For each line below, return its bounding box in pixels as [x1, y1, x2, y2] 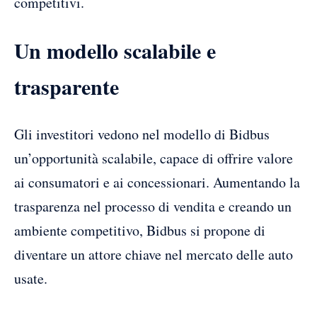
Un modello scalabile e [14, 34, 216, 66]
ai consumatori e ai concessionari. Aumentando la [14, 172, 300, 192]
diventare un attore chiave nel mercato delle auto [14, 244, 293, 264]
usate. [14, 268, 47, 288]
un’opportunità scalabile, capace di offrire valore [14, 148, 293, 168]
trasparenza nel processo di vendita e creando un [14, 196, 292, 216]
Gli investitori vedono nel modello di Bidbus [14, 124, 270, 144]
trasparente [14, 70, 119, 102]
